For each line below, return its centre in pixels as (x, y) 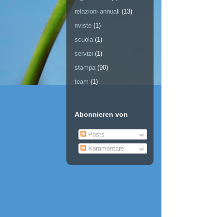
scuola (84, 40)
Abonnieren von (101, 115)
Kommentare (105, 149)
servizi (84, 54)
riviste (83, 26)
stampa (85, 68)
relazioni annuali (97, 12)
